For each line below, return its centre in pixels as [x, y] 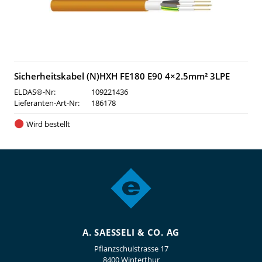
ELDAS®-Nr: [35, 92]
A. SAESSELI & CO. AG [131, 232]
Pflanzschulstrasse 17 [131, 249]
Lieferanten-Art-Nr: [47, 103]
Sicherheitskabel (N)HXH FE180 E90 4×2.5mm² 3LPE [122, 76]
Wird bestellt [48, 124]
